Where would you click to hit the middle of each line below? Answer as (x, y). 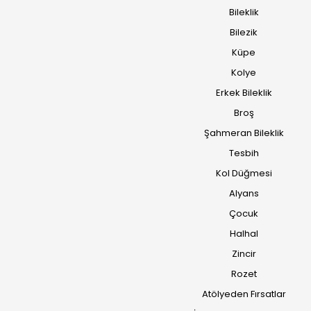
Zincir (244, 254)
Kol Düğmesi (244, 173)
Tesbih (244, 153)
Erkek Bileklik (244, 93)
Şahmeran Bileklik (244, 133)
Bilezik (244, 32)
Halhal (244, 234)
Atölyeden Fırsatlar (244, 294)
